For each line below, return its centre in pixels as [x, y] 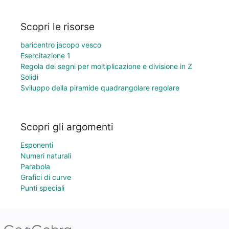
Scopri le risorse [58, 27]
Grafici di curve [46, 177]
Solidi [29, 77]
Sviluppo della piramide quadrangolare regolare [100, 88]
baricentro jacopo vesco [61, 45]
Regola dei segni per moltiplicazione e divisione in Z [106, 66]
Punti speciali [42, 188]
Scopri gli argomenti [67, 127]
